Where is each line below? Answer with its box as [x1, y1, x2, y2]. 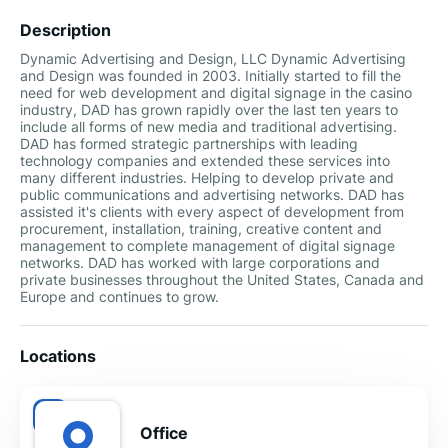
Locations [20, 346, 96, 366]
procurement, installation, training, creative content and [20, 220, 382, 237]
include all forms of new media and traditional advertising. [20, 118, 397, 135]
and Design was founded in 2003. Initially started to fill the [20, 67, 401, 84]
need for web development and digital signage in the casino [20, 84, 412, 101]
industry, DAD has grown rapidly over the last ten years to [20, 101, 398, 118]
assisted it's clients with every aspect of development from [20, 203, 404, 220]
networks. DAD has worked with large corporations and [20, 254, 380, 271]
